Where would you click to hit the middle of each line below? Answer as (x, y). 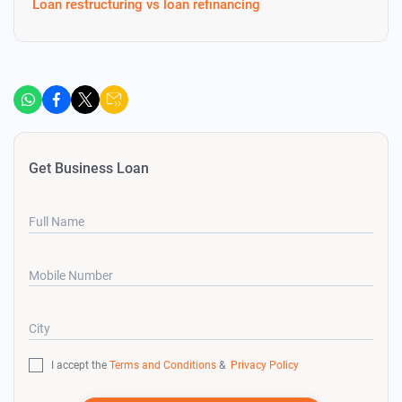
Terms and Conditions (163, 365)
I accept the (80, 365)
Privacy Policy (263, 365)
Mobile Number (71, 275)
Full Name (57, 222)
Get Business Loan (89, 168)
